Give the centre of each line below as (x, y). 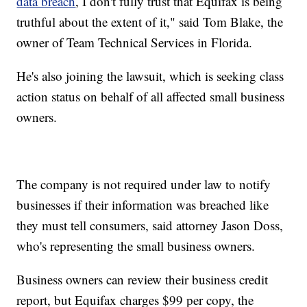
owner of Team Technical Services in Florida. (135, 42)
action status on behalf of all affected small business (151, 96)
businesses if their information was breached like (143, 204)
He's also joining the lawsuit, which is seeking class (150, 75)
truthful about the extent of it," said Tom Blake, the (150, 21)
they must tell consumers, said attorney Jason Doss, (150, 225)
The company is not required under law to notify (144, 184)
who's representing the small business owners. (136, 245)
